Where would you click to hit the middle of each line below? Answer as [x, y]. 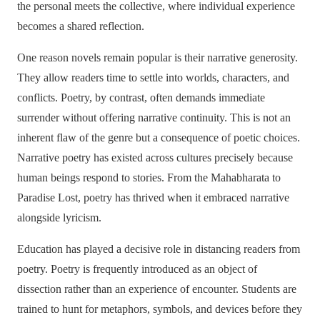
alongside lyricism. [59, 218]
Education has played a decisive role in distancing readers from [159, 249]
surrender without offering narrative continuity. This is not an [154, 118]
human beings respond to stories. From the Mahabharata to [149, 178]
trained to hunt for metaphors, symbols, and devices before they [160, 309]
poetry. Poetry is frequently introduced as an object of [137, 269]
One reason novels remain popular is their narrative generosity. [157, 58]
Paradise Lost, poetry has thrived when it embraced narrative [153, 198]
